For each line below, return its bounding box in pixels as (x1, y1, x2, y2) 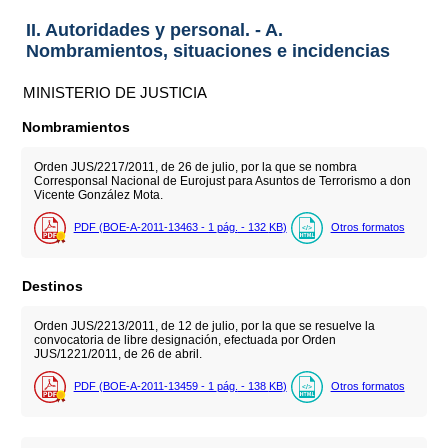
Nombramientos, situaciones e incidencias (25, 40, 390, 61)
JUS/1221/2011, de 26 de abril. (33, 347, 202, 362)
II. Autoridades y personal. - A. (25, 19, 283, 40)
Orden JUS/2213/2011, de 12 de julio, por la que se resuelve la (33, 319, 375, 334)
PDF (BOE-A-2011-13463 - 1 (73, 220, 217, 233)
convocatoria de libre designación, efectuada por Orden (33, 333, 336, 348)
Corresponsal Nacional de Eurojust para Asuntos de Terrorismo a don (33, 174, 411, 189)
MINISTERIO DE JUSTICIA (23, 83, 208, 101)
